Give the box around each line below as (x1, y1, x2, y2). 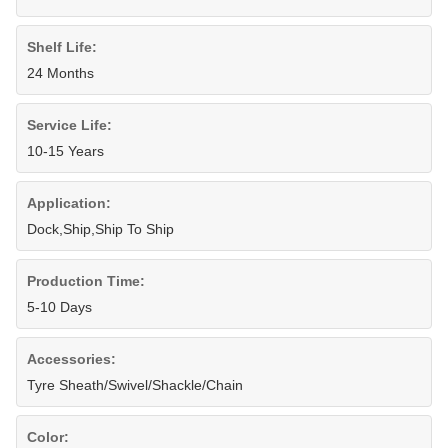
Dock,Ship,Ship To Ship (27, 221, 174, 237)
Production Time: (27, 273, 145, 289)
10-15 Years (27, 143, 104, 159)
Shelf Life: (27, 39, 97, 55)
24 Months (27, 65, 94, 81)
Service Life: (27, 117, 112, 133)
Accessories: (27, 351, 116, 367)
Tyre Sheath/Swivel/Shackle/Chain (27, 377, 243, 393)
